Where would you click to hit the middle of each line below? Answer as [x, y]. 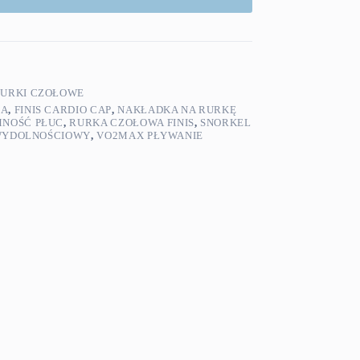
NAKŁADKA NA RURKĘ [177, 110]
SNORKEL [226, 123]
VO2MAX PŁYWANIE [150, 136]
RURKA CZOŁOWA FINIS [132, 123]
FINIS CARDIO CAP [63, 110]
